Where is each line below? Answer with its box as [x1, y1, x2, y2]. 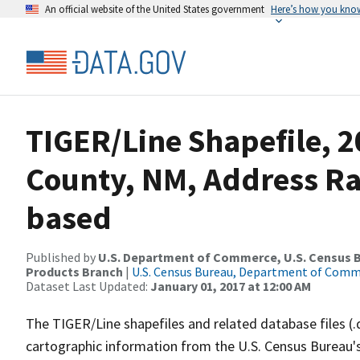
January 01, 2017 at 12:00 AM [150, 278, 311, 294]
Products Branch [26, 264, 123, 280]
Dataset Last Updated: [26, 278, 150, 294]
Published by [26, 249, 98, 265]
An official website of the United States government [45, 2, 264, 15]
